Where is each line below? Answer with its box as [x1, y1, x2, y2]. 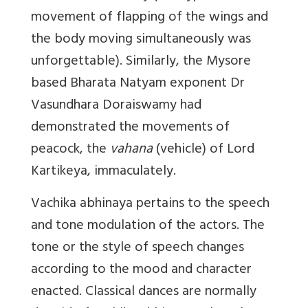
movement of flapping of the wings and [31, 5, 268, 31]
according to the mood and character [31, 257, 252, 283]
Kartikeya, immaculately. [31, 159, 176, 185]
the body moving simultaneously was [31, 27, 251, 53]
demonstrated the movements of [31, 115, 230, 141]
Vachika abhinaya [31, 191, 133, 217]
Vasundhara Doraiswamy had [31, 93, 201, 119]
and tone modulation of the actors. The [31, 213, 265, 239]
